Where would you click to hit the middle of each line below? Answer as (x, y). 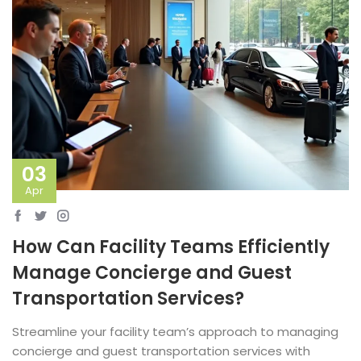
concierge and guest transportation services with (161, 351)
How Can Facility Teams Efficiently (171, 247)
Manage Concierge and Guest (152, 272)
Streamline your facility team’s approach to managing (175, 331)
